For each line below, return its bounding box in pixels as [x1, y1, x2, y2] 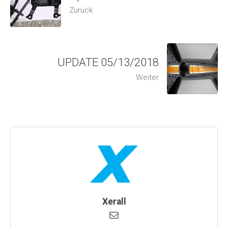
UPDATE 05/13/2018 [58, 55, 159, 69]
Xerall [102, 196, 126, 207]
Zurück [69, 5, 93, 15]
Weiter [136, 72, 159, 82]
